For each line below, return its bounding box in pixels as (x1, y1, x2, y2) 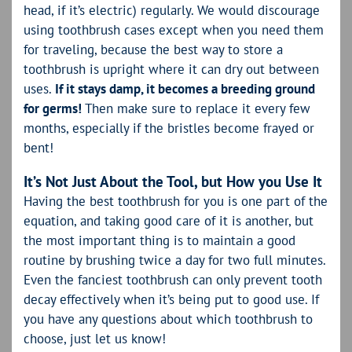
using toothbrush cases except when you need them (24, 20, 324, 38)
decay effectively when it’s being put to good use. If (24, 291, 319, 309)
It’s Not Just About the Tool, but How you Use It (24, 171, 322, 191)
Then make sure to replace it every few (82, 99, 310, 117)
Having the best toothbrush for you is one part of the (24, 192, 328, 211)
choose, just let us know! (24, 330, 166, 348)
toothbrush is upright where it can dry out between (24, 60, 319, 78)
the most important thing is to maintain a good (24, 232, 295, 250)
